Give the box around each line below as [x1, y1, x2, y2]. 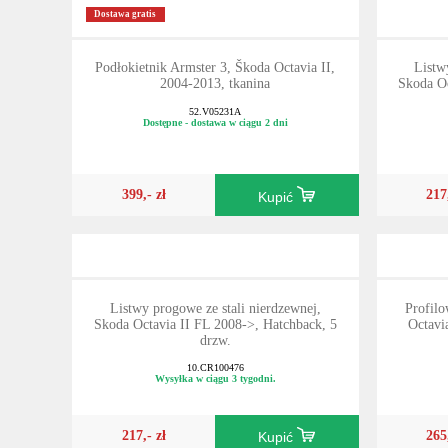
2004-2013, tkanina [160, 76, 271, 92]
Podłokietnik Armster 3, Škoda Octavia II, [95, 60, 336, 76]
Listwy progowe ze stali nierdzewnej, [109, 300, 321, 316]
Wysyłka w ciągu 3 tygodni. [154, 373, 276, 385]
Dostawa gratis [94, 9, 157, 20]
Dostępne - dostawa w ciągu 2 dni [142, 116, 288, 128]
